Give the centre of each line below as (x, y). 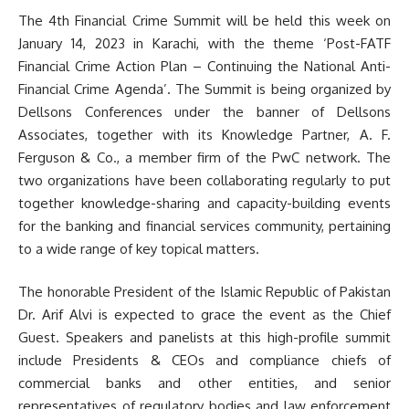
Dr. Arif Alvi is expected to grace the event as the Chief (204, 315)
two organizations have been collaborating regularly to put (204, 180)
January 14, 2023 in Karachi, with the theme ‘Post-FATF (204, 43)
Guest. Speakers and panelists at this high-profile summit (204, 338)
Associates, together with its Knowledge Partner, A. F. (204, 134)
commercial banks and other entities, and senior (204, 383)
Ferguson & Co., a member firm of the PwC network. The (204, 157)
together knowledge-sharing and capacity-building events (204, 203)
